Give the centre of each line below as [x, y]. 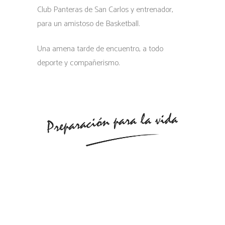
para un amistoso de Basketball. [88, 24]
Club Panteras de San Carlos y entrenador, [105, 10]
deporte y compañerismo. [78, 63]
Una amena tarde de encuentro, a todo [100, 49]
